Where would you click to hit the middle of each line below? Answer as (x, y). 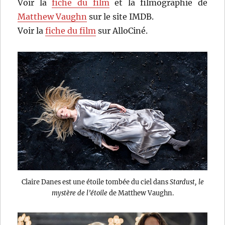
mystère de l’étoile (79, 193)
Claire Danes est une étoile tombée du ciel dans (95, 182)
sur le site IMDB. (121, 16)
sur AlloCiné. (122, 30)
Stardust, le (187, 182)
